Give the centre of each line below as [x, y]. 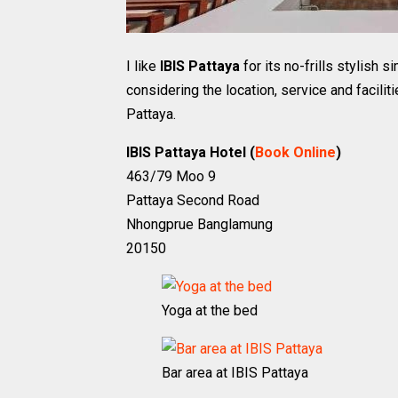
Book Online [295, 152]
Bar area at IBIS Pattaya [235, 373]
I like [143, 66]
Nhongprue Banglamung [199, 224]
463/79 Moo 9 [171, 176]
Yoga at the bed [210, 310]
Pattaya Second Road [193, 200]
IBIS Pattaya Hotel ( [191, 152]
